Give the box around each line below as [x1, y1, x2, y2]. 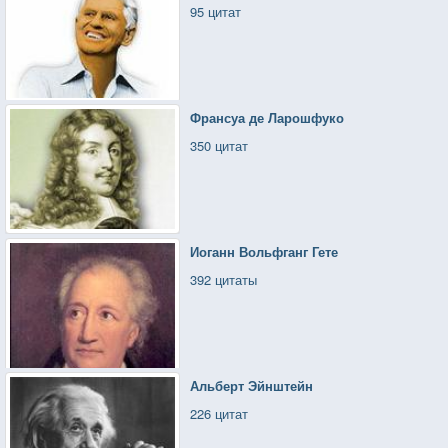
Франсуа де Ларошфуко [190, 107, 345, 127]
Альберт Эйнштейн [190, 375, 314, 395]
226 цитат [190, 403, 249, 423]
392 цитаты [190, 269, 258, 289]
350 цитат [190, 135, 249, 155]
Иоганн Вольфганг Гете [190, 241, 339, 261]
